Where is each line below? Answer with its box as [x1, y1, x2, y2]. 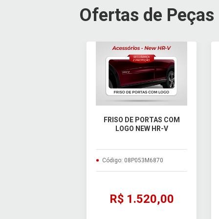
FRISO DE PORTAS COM [103, 115, 180, 124]
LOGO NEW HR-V [115, 124, 168, 132]
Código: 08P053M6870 [102, 156, 163, 164]
